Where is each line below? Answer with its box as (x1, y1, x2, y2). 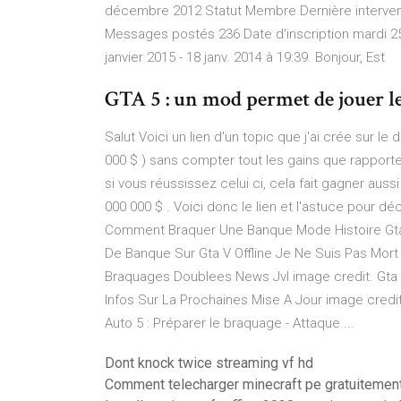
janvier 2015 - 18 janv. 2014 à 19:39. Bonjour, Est (105, 49, 385, 65)
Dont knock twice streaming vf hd (105, 354, 313, 371)
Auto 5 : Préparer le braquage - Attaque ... (105, 315, 354, 331)
